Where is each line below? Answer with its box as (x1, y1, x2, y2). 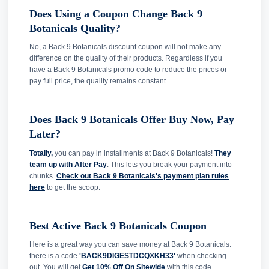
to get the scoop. (45, 183, 100, 192)
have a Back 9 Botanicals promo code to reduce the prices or (29, 65, 227, 74)
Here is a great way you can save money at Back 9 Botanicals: (29, 240, 231, 249)
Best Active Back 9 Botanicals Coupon (29, 219, 207, 232)
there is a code (29, 252, 79, 261)
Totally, (29, 148, 53, 157)
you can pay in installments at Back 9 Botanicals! (53, 148, 214, 157)
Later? (29, 128, 61, 141)
